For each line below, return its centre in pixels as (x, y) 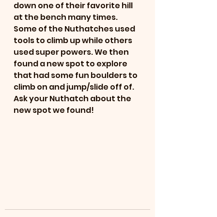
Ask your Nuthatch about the (73, 99)
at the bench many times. (66, 17)
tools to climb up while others (74, 40)
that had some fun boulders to (76, 75)
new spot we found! (54, 110)
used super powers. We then (72, 52)
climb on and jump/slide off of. (75, 87)
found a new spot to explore (71, 64)
